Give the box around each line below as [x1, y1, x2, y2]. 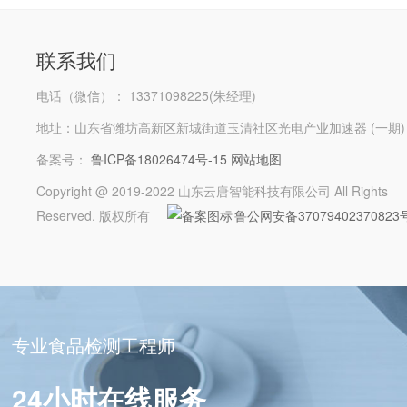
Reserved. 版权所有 [35, 205, 154, 224]
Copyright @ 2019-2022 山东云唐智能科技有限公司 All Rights [35, 181, 388, 200]
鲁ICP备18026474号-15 [90, 149, 227, 168]
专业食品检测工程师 [12, 331, 176, 358]
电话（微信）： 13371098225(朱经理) [35, 85, 256, 104]
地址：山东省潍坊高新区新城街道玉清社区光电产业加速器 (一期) [35, 117, 405, 136]
